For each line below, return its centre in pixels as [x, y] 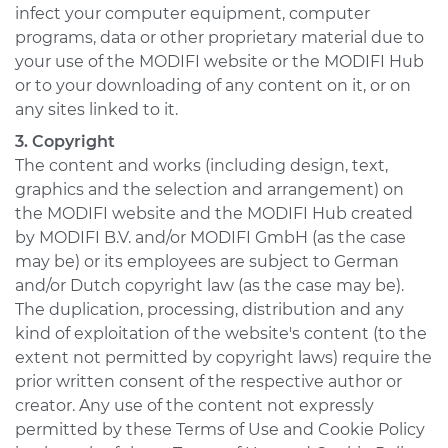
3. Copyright [65, 141]
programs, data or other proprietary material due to [219, 37]
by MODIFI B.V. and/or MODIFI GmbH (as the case [210, 237]
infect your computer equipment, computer [192, 13]
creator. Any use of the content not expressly [194, 405]
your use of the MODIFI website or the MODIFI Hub [219, 61]
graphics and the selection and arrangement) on [209, 189]
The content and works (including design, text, [201, 165]
